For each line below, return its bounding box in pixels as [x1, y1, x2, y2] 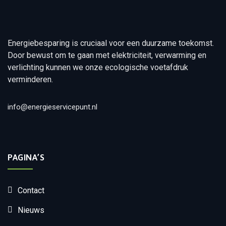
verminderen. [8, 75, 53, 85]
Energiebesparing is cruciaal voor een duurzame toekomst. [8, 38, 214, 48]
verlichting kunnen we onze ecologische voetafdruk [8, 63, 188, 73]
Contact [18, 186, 44, 196]
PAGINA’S [8, 152, 44, 163]
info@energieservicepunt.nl [8, 102, 97, 112]
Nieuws [18, 205, 44, 215]
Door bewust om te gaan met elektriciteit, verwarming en [8, 50, 206, 61]
